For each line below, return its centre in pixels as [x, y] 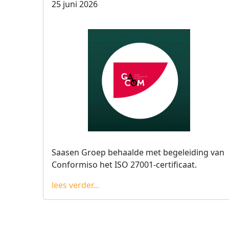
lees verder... [75, 185]
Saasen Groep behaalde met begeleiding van [138, 152]
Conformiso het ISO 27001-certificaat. [124, 165]
